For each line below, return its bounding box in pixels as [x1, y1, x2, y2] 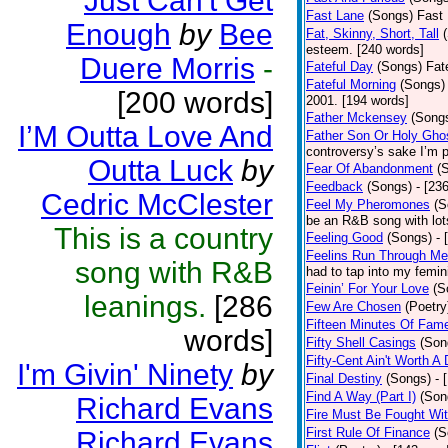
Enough [66, 18, 171, 51]
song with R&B [75, 256, 273, 289]
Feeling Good [306, 230, 383, 245]
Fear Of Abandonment [306, 161, 433, 176]
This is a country [54, 222, 273, 255]
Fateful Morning [306, 77, 396, 92]
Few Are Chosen [306, 299, 401, 314]
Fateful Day [306, 59, 373, 74]
